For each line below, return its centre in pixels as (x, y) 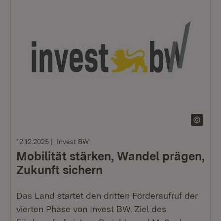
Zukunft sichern (59, 170)
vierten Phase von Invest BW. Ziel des (91, 209)
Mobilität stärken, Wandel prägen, (110, 156)
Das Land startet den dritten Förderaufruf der (107, 196)
